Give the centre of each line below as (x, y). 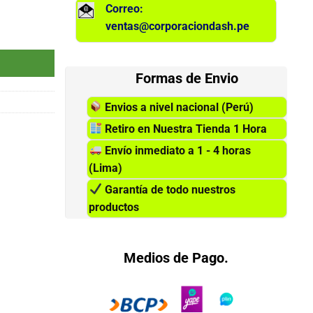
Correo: (125, 8)
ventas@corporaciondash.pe (178, 26)
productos (114, 207)
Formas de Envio (187, 78)
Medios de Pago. (176, 257)
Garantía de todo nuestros (168, 189)
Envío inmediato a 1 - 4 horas (176, 150)
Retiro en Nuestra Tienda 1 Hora (184, 129)
